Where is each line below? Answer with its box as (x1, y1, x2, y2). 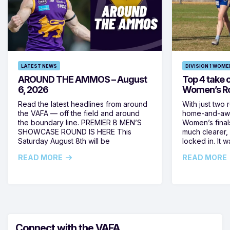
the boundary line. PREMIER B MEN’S (18, 118, 142, 127)
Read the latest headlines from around (18, 99, 147, 108)
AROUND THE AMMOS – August (18, 73, 147, 85)
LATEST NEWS (21, 63, 57, 69)
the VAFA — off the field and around (18, 108, 140, 118)
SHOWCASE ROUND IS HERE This (18, 127, 131, 136)
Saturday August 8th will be (18, 136, 110, 145)
